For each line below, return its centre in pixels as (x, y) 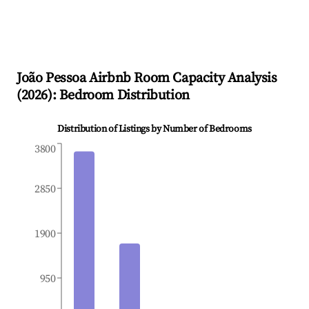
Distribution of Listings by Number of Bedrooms (154, 129)
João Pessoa (51, 79)
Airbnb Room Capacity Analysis (181, 79)
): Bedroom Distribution (119, 96)
